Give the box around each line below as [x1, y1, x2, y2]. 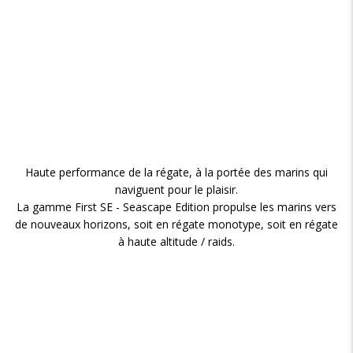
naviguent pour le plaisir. [115, 182, 238, 197]
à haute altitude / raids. [118, 234, 235, 249]
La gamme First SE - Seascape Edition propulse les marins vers [17, 199, 336, 214]
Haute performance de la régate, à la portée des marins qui [25, 165, 328, 180]
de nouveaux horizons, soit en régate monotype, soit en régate [15, 217, 338, 232]
